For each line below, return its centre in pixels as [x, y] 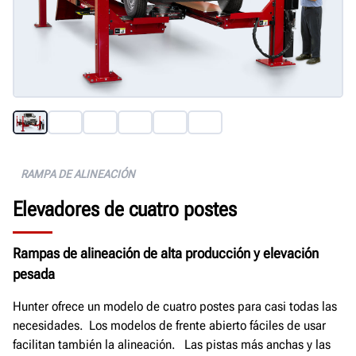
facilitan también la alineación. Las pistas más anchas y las [172, 345]
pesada [34, 274]
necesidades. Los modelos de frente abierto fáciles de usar [169, 326]
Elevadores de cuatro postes [125, 209]
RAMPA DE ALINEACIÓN [78, 174]
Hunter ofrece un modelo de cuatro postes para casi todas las [175, 307]
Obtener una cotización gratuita [110, 15]
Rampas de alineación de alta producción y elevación [166, 253]
